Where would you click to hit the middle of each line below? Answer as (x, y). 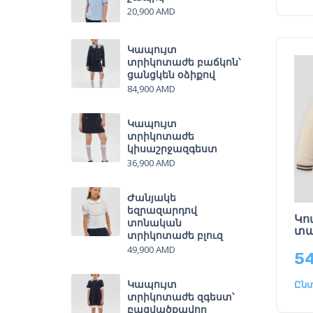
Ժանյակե (152, 197)
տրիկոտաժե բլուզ (175, 235)
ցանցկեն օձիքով (171, 74)
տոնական (154, 223)
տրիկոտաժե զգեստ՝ (181, 297)
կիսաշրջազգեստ (172, 148)
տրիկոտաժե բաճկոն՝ (184, 62)
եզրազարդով (162, 210)
